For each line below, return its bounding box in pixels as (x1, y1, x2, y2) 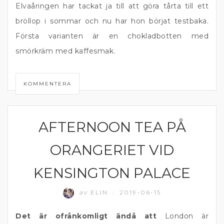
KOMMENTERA (23, 80, 71, 87)
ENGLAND (20, 120, 48, 127)
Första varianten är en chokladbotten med (15, 31, 208, 40)
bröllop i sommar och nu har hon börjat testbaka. (15, 16, 208, 25)
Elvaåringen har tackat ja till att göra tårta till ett (15, 1, 208, 10)
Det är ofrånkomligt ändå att (15, 211, 165, 220)
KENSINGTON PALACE (33, 164, 190, 181)
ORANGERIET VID (50, 141, 174, 158)
